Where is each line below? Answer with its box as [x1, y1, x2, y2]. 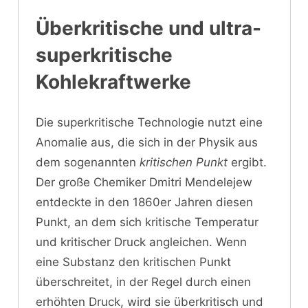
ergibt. [228, 155, 267, 170]
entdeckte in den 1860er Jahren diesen [36, 195, 253, 210]
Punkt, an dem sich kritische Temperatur [36, 215, 258, 230]
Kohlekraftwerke [36, 69, 191, 93]
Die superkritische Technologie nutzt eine [36, 115, 263, 130]
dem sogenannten [36, 155, 140, 170]
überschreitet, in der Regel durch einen [36, 275, 251, 289]
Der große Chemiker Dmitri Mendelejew [36, 175, 252, 190]
